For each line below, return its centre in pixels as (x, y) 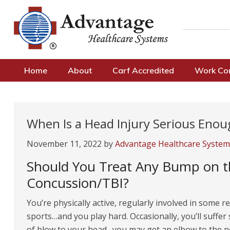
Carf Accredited (143, 70)
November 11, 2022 (64, 144)
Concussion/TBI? (78, 183)
